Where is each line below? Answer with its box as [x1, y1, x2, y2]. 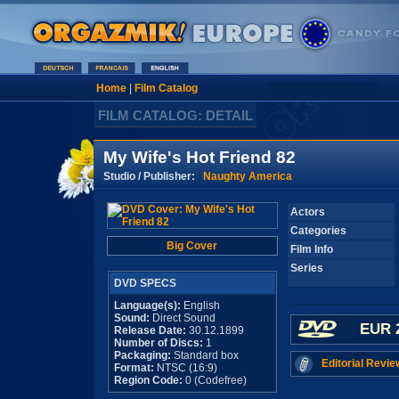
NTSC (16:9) [153, 362, 217, 374]
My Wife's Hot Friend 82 [102, 148, 296, 167]
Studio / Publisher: [102, 169, 203, 183]
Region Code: [113, 374, 183, 387]
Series [289, 262, 323, 274]
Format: [113, 362, 154, 374]
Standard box [170, 349, 239, 362]
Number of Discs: [113, 337, 206, 349]
